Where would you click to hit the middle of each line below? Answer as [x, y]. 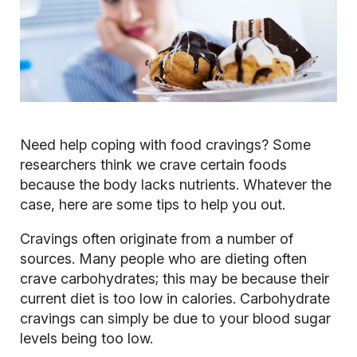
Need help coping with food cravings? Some [165, 145]
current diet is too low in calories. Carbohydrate [175, 299]
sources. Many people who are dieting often [163, 259]
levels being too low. [88, 339]
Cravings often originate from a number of [156, 239]
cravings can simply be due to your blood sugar [175, 319]
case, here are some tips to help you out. [152, 205]
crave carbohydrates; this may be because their [174, 279]
